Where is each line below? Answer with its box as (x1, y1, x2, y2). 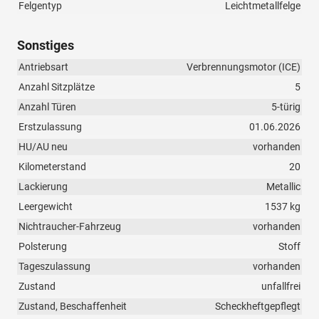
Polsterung (19, 241, 67, 253)
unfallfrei (261, 281, 300, 293)
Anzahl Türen (19, 101, 76, 113)
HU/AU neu (19, 141, 68, 153)
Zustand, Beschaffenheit (19, 300, 127, 313)
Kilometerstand (19, 161, 86, 173)
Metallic (266, 181, 300, 193)
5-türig (271, 101, 300, 113)
